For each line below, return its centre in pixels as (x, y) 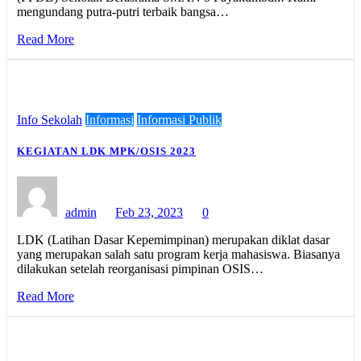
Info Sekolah (50, 120)
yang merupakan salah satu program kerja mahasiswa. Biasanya (178, 254)
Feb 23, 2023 (149, 212)
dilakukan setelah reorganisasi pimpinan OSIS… (140, 268)
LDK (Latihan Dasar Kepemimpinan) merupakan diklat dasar (173, 239)
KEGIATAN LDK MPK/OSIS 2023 (106, 151)
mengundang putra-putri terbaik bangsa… (123, 12)
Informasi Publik (179, 120)
